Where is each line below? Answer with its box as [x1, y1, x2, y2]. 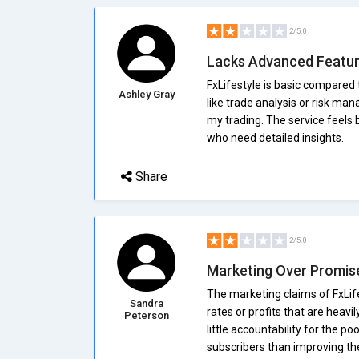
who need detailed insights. [206, 131, 344, 144]
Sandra [129, 297, 163, 309]
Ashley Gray [118, 88, 175, 100]
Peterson [123, 309, 169, 321]
